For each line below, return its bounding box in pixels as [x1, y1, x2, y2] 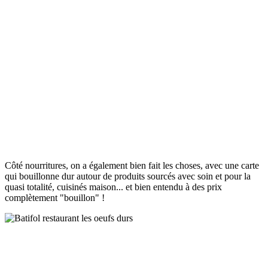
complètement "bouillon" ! [5, 192, 105, 203]
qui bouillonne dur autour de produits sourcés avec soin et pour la [5, 170, 251, 181]
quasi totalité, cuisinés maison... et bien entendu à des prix [5, 181, 222, 192]
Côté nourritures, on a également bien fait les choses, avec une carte [5, 160, 259, 170]
